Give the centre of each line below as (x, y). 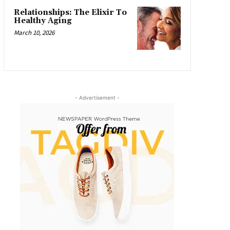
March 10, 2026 (34, 32)
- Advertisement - (97, 98)
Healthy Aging (43, 21)
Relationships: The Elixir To (70, 12)
